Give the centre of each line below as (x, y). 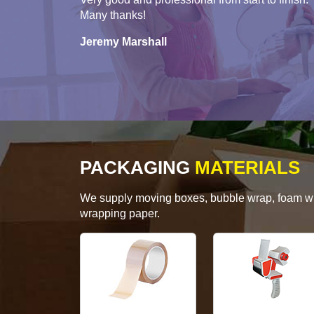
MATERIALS (245, 168)
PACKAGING (135, 168)
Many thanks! (113, 15)
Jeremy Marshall (123, 42)
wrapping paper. (120, 214)
